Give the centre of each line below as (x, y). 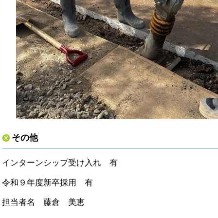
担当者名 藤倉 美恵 (43, 202)
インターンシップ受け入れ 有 (60, 163)
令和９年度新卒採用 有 (47, 182)
